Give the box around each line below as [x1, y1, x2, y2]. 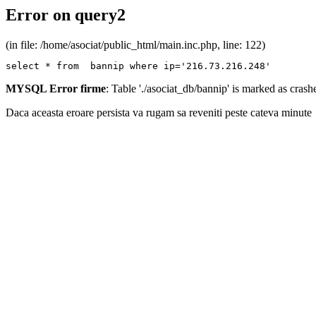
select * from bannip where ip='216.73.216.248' [6, 60, 271, 71]
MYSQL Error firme [6, 82, 106, 95]
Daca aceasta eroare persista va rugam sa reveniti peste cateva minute [6, 106, 312, 119]
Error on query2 [6, 6, 126, 24]
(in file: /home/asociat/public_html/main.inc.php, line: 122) [6, 38, 265, 51]
